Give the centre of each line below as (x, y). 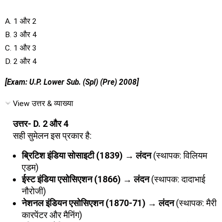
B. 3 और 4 (21, 34)
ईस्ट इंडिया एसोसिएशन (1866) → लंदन (85, 179)
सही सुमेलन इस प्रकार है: (52, 136)
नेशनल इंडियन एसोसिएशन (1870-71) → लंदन (98, 203)
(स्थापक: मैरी (195, 203)
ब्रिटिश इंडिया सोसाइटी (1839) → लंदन (86, 155)
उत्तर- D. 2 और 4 (41, 124)
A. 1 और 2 (21, 21)
